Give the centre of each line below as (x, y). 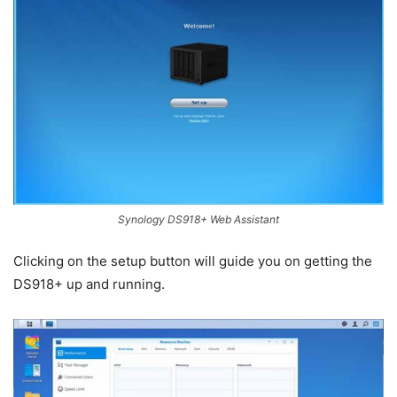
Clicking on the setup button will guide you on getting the (193, 261)
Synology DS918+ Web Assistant (198, 220)
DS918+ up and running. (89, 284)
